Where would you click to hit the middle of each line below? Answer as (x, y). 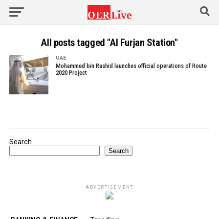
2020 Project (71, 73)
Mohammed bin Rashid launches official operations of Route (131, 66)
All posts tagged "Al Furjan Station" (109, 43)
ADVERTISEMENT (109, 187)
